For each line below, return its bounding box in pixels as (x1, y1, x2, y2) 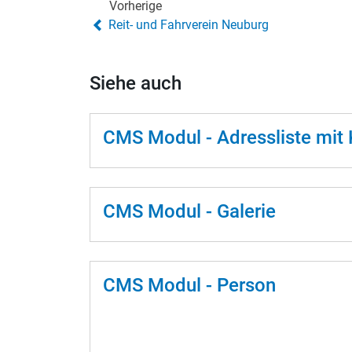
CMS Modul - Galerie (103, 200, 276, 222)
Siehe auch (90, 71, 181, 94)
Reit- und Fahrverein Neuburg (108, 16, 269, 32)
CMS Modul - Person (103, 273, 276, 296)
